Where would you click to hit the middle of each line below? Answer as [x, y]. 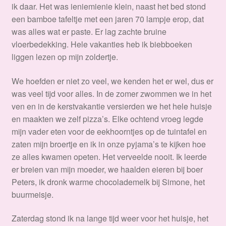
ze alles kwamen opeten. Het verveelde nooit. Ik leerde [109, 156]
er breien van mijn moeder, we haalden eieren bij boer [107, 169]
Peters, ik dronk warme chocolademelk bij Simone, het [108, 182]
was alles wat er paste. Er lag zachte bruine [89, 32]
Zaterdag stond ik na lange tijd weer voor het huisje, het [110, 218]
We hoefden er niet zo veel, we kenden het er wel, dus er [112, 81]
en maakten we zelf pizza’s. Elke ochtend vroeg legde [107, 119]
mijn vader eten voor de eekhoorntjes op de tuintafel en [109, 131]
